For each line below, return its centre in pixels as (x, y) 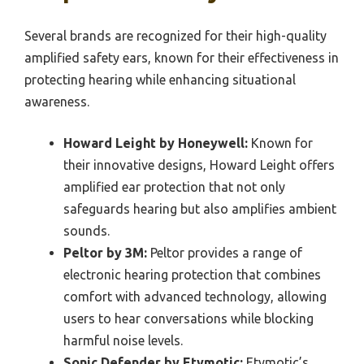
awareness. (57, 101)
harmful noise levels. (123, 340)
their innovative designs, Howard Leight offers (199, 165)
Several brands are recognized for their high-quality (175, 35)
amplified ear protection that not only (174, 186)
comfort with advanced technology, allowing (195, 296)
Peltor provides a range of (225, 252)
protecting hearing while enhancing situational (160, 79)
